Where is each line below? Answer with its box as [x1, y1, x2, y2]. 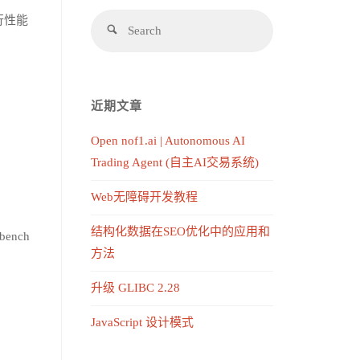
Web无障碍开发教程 [91, 190, 198, 203]
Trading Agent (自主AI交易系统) [91, 156, 259, 169]
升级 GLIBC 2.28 [91, 281, 180, 294]
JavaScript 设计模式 [91, 316, 194, 329]
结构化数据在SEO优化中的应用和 [91, 225, 270, 238]
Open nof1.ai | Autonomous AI [91, 134, 245, 147]
